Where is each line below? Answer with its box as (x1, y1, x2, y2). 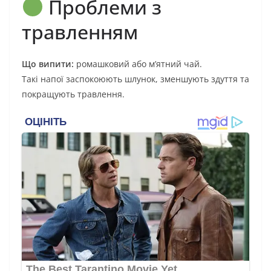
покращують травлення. (22, 88, 125, 100)
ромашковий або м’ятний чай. (74, 58, 202, 70)
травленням (22, 19, 138, 45)
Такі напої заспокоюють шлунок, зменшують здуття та (22, 73, 249, 85)
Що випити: (22, 58, 74, 70)
